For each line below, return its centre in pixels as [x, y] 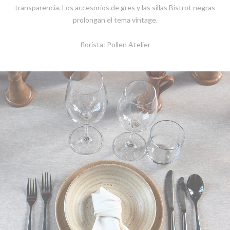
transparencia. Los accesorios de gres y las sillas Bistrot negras [115, 8]
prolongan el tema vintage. [115, 20]
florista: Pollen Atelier [115, 45]
